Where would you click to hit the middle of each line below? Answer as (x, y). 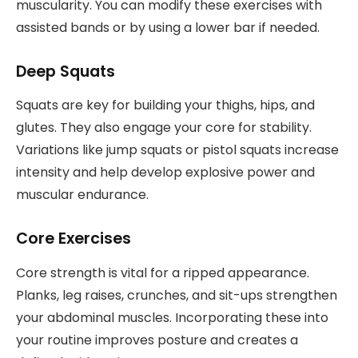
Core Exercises (74, 239)
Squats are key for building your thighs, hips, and (165, 105)
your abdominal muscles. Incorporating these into (172, 317)
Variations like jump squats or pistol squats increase (177, 150)
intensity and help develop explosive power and (165, 173)
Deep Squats (66, 71)
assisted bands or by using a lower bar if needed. (168, 27)
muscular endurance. (82, 195)
